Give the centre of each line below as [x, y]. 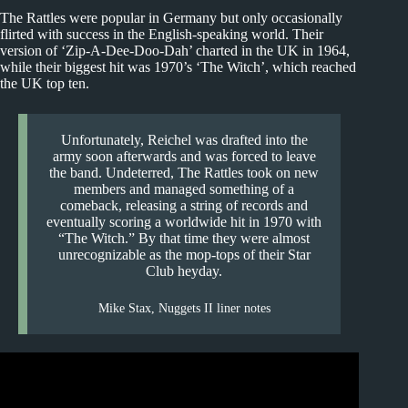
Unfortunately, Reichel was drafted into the [184, 139]
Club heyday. [184, 270]
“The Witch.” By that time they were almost [184, 238]
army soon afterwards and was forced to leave [184, 156]
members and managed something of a [184, 189]
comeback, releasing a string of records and [184, 205]
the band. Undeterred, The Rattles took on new [184, 172]
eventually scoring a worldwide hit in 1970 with [184, 221]
